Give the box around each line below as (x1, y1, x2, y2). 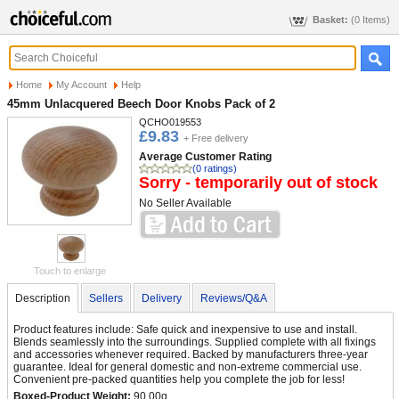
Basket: (313, 14, 348, 25)
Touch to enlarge (33, 265, 106, 276)
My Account (56, 79, 107, 90)
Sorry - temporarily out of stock (139, 174, 378, 191)
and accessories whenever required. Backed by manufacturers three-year (13, 348, 368, 361)
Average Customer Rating (139, 151, 272, 163)
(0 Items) (351, 14, 390, 25)
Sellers (89, 292, 123, 305)
